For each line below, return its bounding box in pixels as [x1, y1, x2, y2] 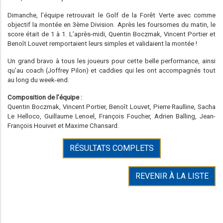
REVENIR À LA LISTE [135, 171, 209, 181]
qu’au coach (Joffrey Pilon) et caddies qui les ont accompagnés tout [7, 67, 216, 75]
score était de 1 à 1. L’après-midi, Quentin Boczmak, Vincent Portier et [7, 30, 216, 38]
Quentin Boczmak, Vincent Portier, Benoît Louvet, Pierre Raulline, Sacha [7, 103, 216, 111]
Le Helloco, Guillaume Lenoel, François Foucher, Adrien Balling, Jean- [7, 112, 216, 120]
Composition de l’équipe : [7, 94, 82, 102]
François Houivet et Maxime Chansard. [7, 122, 119, 130]
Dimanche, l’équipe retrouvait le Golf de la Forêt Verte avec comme [7, 11, 216, 19]
